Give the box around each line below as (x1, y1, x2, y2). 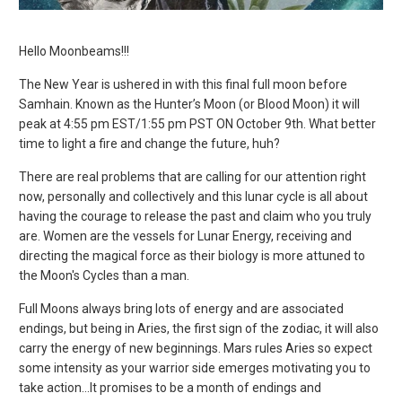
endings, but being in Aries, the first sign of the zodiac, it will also (19, 321, 380, 336)
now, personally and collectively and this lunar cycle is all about (19, 189, 369, 205)
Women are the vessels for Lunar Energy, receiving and (43, 229, 353, 244)
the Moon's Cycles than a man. (19, 268, 193, 284)
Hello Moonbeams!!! (19, 44, 130, 59)
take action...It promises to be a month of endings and (19, 380, 322, 396)
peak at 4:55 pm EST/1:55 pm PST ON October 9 (19, 117, 293, 132)
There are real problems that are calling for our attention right (19, 170, 367, 185)
